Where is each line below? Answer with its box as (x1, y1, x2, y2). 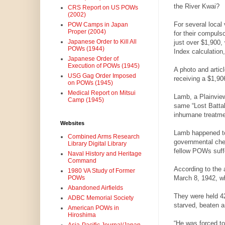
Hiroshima (67, 211, 96, 219)
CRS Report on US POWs (67, 4, 138, 12)
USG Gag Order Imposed (67, 72, 136, 80)
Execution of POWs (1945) (67, 62, 140, 70)
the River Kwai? (173, 3, 219, 11)
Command (67, 157, 96, 165)
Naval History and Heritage (67, 150, 142, 158)
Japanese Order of (67, 55, 119, 63)
